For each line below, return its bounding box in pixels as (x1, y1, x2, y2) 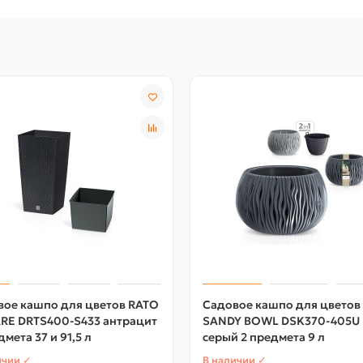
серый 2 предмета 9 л (203, 330, 325, 345)
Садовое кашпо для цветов (203, 297, 361, 313)
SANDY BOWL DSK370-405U (203, 314, 360, 329)
